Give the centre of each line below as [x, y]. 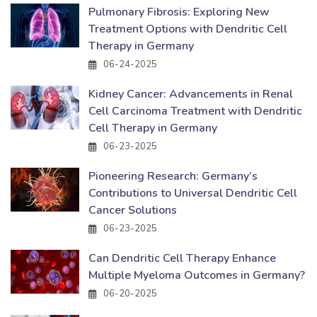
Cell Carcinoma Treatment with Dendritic [195, 111]
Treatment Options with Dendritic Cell [188, 29]
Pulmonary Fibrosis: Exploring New [179, 12]
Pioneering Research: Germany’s [173, 177]
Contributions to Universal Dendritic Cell [193, 194]
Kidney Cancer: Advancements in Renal [191, 94]
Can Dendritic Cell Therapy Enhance [182, 259]
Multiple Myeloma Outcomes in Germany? [197, 276]
